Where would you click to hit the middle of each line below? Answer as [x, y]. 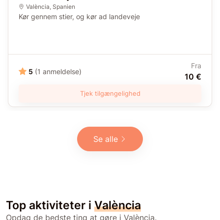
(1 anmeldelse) [58, 72]
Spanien [64, 6]
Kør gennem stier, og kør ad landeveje [79, 16]
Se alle [106, 139]
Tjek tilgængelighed [110, 93]
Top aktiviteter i [50, 205]
